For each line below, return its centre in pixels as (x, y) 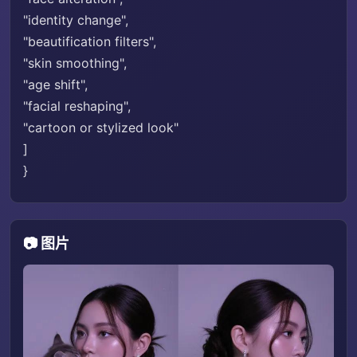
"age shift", (55, 84)
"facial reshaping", (77, 106)
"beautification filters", (90, 41)
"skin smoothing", (75, 63)
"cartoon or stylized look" (101, 127)
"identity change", (76, 20)
